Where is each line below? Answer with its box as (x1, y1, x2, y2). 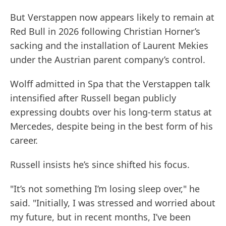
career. (10, 134, 38, 147)
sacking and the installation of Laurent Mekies (10, 39, 208, 52)
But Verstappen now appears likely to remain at (10, 11, 214, 24)
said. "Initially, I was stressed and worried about (10, 197, 215, 209)
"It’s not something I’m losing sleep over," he (10, 183, 200, 195)
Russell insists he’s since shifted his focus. (10, 158, 190, 171)
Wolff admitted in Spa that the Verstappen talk (10, 78, 210, 90)
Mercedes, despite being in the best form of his (10, 120, 213, 133)
